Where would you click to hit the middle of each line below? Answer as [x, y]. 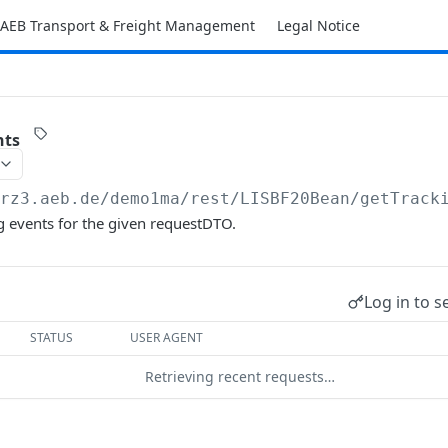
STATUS [52, 337]
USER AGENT [167, 337]
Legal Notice [318, 25]
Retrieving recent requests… [240, 376]
